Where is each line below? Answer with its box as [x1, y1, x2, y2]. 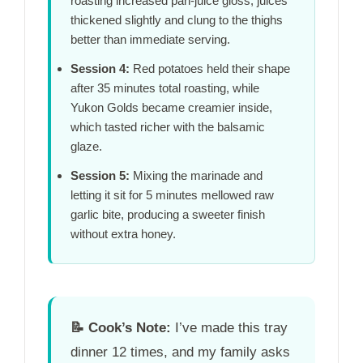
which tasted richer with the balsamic [70, 120, 265, 135]
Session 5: [70, 169, 130, 183]
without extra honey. [70, 227, 176, 241]
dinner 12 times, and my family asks [70, 344, 290, 361]
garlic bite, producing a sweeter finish [70, 207, 265, 222]
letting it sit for [70, 188, 146, 203]
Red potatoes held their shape [130, 62, 290, 76]
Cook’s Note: [84, 320, 171, 336]
